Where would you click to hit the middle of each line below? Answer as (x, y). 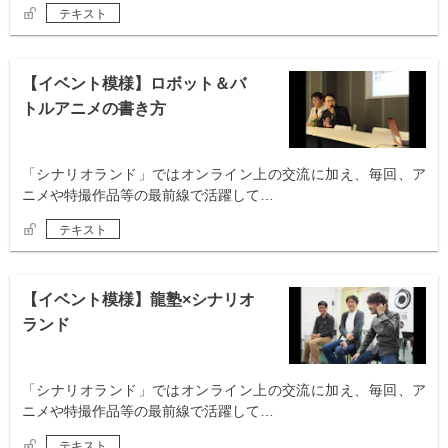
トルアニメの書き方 (94, 109)
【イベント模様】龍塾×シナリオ (138, 300)
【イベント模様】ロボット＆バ (134, 84)
